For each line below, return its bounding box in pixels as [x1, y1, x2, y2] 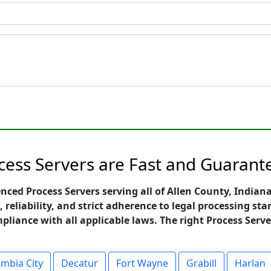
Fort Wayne [116, 256, 168, 270]
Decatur [61, 256, 98, 270]
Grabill [186, 256, 217, 270]
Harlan [235, 256, 266, 270]
